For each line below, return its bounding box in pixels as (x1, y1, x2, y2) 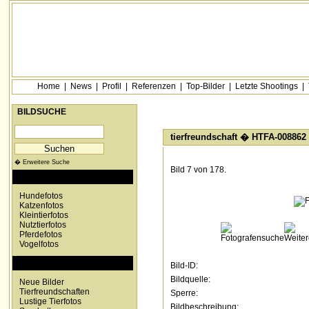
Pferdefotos (19, 230, 62, 239)
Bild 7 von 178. (170, 165, 226, 175)
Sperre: (170, 288, 198, 298)
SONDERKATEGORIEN (17, 258, 108, 268)
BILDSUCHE (17, 107, 66, 117)
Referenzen (132, 81, 176, 92)
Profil (102, 81, 121, 92)
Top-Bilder (186, 81, 225, 92)
